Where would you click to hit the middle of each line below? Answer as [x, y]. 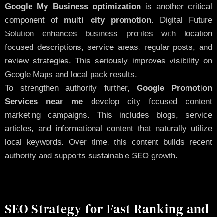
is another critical [177, 6]
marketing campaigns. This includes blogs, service [108, 115]
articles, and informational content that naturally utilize [108, 128]
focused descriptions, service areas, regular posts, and [108, 47]
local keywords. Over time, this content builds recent [108, 142]
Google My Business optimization [73, 6]
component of [35, 20]
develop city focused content [147, 101]
